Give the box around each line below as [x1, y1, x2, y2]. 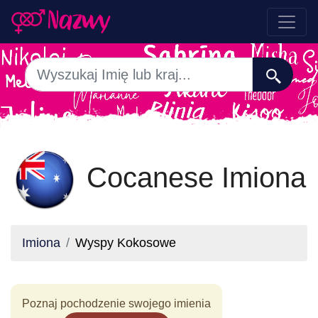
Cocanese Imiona [79, 161, 306, 193]
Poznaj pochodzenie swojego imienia [22, 297, 211, 309]
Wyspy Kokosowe [75, 236, 176, 250]
